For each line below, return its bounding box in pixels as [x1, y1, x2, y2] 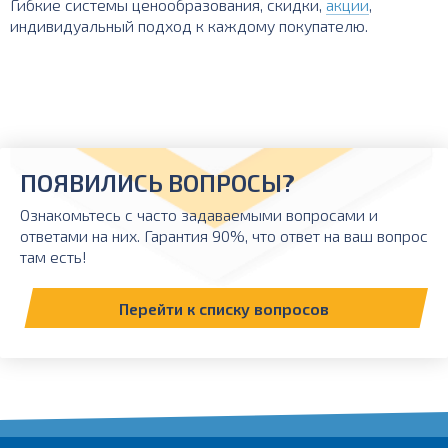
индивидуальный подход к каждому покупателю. [10, 16, 368, 35]
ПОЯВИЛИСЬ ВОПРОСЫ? [20, 168, 295, 197]
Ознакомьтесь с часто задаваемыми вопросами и [20, 205, 378, 224]
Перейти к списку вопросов [119, 298, 329, 318]
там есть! [20, 247, 87, 266]
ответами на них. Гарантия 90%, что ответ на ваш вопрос [20, 226, 428, 245]
